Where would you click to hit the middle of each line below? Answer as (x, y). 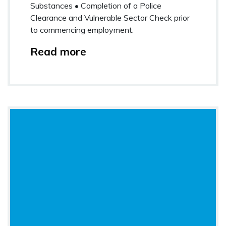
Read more (58, 51)
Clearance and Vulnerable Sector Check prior (110, 17)
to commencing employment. (82, 30)
